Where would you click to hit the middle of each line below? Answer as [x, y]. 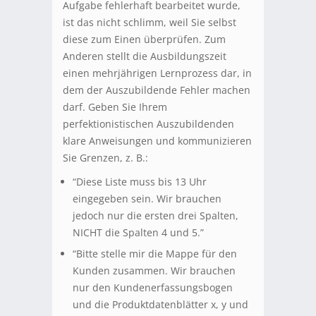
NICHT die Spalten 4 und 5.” [138, 233]
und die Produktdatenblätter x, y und [160, 305]
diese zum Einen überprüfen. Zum [144, 39]
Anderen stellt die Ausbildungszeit [145, 56]
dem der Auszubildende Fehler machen [157, 90]
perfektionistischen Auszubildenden [148, 124]
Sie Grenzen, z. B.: [105, 158]
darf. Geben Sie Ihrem [115, 107]
